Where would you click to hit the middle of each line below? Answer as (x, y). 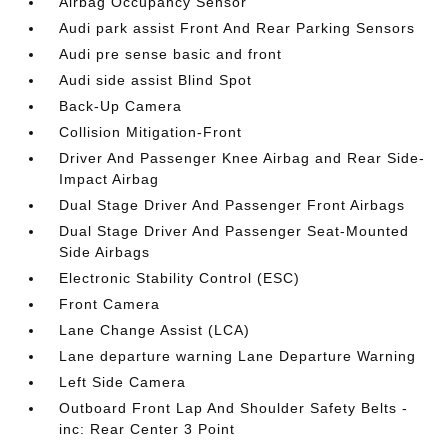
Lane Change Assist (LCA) (155, 330)
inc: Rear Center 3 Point (147, 429)
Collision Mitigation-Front (151, 132)
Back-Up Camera (121, 106)
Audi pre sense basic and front (171, 54)
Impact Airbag (109, 179)
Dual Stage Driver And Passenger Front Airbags (232, 205)
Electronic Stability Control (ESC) (180, 278)
